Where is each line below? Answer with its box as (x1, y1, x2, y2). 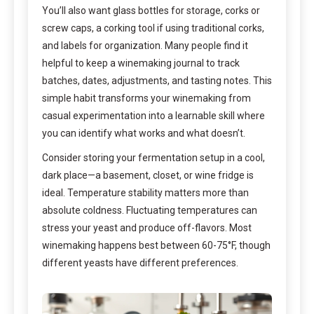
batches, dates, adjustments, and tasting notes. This (42, 74, 272, 86)
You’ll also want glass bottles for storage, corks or (42, 4, 260, 16)
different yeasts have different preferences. (42, 257, 238, 268)
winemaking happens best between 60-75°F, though (42, 239, 271, 251)
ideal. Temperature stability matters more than (42, 186, 249, 198)
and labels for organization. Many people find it (42, 39, 248, 51)
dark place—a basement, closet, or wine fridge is (42, 169, 254, 181)
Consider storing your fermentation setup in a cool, (42, 151, 265, 163)
